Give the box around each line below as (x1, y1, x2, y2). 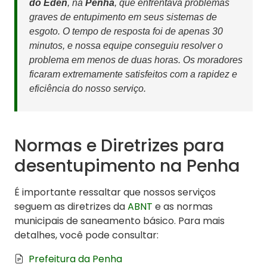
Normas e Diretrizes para (14, 133, 225, 158)
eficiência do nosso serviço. (29, 83, 146, 94)
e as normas (153, 200, 213, 214)
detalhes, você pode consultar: (14, 228, 159, 243)
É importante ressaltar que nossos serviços (14, 185, 216, 200)
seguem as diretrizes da (14, 200, 128, 214)
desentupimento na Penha (14, 154, 240, 178)
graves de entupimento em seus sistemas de (29, 12, 217, 23)
